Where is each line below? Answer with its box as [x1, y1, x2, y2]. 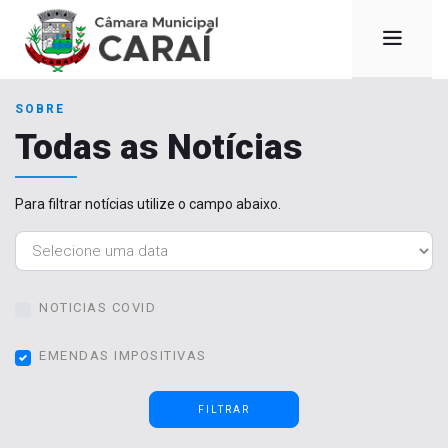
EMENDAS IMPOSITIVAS [39, 348, 207, 363]
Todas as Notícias [15, 126, 302, 168]
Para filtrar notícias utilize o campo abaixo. [15, 196, 281, 212]
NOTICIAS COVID [39, 300, 157, 315]
